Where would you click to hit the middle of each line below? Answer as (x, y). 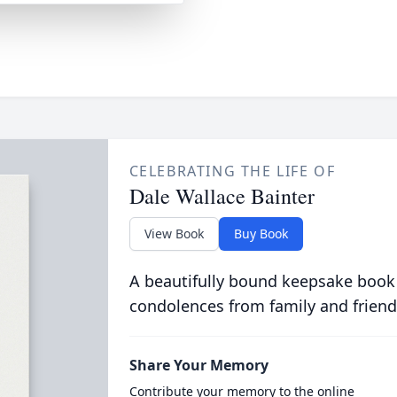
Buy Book (261, 234)
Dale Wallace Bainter (222, 196)
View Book (174, 234)
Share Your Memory (198, 365)
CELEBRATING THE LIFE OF (232, 171)
